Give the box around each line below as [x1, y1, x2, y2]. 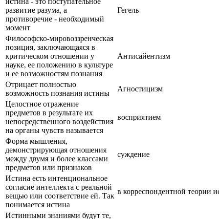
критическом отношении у [5, 51, 94, 60]
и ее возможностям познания [5, 69, 102, 78]
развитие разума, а [5, 5, 67, 14]
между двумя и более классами [5, 154, 108, 163]
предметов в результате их [5, 108, 93, 117]
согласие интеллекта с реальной [5, 182, 112, 191]
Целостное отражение [5, 99, 79, 108]
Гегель [117, 5, 139, 14]
